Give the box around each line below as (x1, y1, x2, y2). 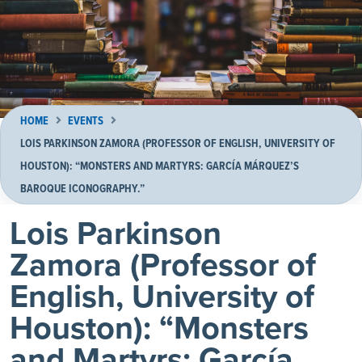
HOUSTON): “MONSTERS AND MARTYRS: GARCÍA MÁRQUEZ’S (20, 158, 299, 175)
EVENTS (68, 112, 103, 130)
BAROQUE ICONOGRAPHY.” (20, 180, 145, 198)
